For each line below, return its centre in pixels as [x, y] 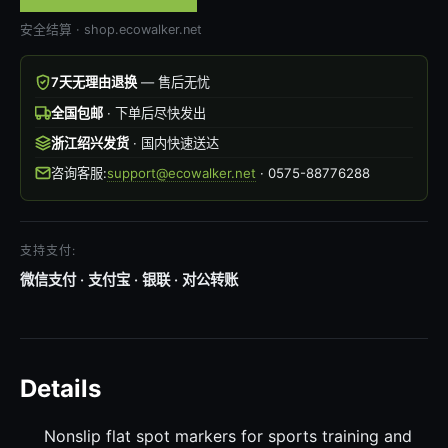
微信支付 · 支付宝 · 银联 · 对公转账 [129, 280]
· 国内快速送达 [173, 142]
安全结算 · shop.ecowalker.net [111, 29]
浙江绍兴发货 [89, 142]
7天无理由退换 [93, 82]
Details [60, 389]
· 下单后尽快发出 [154, 112]
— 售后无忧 [173, 82]
